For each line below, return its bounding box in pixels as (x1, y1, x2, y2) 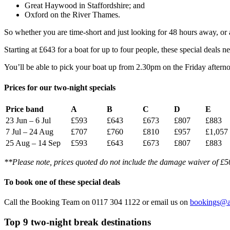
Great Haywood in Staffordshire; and (25, 1, 145, 10)
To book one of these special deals (4, 178, 120, 187)
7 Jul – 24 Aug (6, 127, 53, 136)
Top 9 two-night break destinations (4, 217, 151, 228)
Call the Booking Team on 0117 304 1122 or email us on (4, 198, 190, 207)
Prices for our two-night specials (4, 83, 116, 92)
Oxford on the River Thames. (25, 10, 120, 20)
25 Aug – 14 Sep (6, 138, 61, 147)
